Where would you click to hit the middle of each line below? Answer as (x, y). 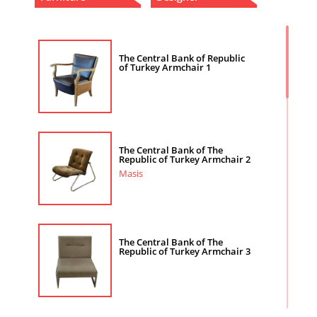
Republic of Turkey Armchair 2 (185, 159)
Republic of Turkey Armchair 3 (185, 251)
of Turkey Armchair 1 (165, 67)
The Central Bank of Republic (182, 58)
